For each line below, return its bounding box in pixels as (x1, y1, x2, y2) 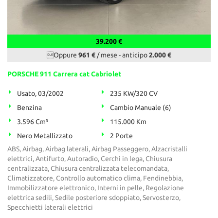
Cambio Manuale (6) (110, 104, 172, 112)
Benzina (17, 104, 42, 112)
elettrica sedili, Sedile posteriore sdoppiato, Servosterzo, (7, 194, 181, 202)
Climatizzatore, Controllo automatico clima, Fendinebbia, (7, 174, 183, 182)
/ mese (95, 51, 117, 59)
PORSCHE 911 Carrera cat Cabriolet (7, 70, 121, 78)
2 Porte (110, 132, 133, 140)
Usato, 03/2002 (17, 90, 64, 98)
